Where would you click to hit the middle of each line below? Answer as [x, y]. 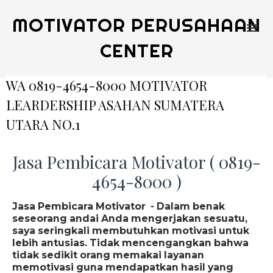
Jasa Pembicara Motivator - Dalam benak [119, 206]
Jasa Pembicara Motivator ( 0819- [136, 162]
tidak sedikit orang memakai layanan [108, 255]
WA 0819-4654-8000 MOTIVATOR [107, 85]
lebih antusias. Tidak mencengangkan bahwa [130, 243]
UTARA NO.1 [43, 124]
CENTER [136, 51]
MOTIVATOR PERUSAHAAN [136, 25]
